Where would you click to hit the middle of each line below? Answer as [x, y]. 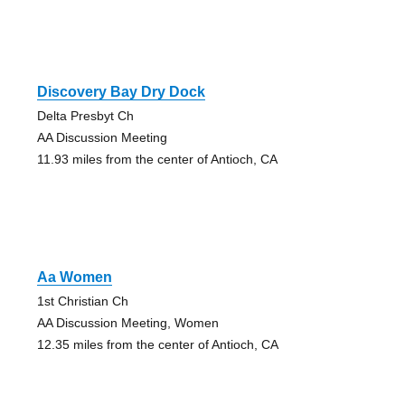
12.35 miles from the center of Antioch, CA [157, 345]
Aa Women [74, 278]
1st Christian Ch [82, 301]
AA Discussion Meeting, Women [127, 323]
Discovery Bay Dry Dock [121, 92]
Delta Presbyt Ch [85, 116]
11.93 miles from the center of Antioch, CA [157, 160]
